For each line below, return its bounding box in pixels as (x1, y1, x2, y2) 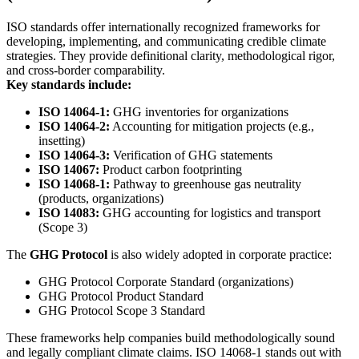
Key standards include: (6, 78, 131, 92)
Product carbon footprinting (99, 163, 242, 177)
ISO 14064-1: (38, 105, 113, 119)
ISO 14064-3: (38, 148, 113, 163)
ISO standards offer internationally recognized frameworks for (6, 20, 320, 34)
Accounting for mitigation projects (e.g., (110, 119, 314, 134)
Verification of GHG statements (113, 148, 272, 163)
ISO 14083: (38, 206, 103, 220)
